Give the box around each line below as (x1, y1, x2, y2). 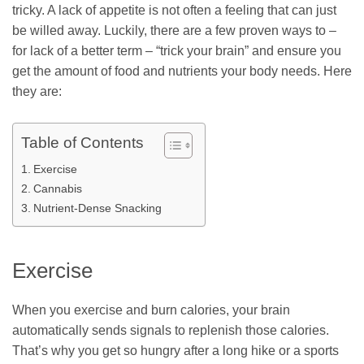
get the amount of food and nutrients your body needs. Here (12, 63, 352, 78)
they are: (12, 84, 62, 98)
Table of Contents (21, 133, 144, 151)
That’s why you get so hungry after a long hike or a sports (12, 344, 339, 358)
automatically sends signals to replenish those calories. (12, 323, 329, 338)
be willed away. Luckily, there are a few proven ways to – (12, 23, 336, 37)
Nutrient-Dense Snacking (32, 201, 162, 214)
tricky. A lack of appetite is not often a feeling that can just (12, 2, 336, 17)
